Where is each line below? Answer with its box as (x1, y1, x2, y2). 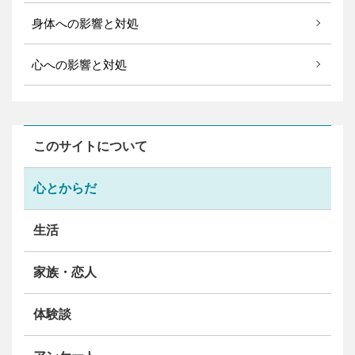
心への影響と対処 (32, 57, 127, 71)
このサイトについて (33, 139, 147, 153)
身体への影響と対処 (32, 16, 139, 30)
